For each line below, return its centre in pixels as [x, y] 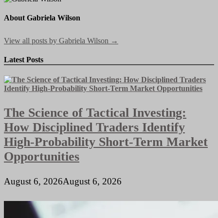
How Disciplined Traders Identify [94, 127]
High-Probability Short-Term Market [106, 142]
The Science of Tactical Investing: [95, 112]
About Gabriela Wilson [42, 18]
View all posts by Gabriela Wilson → [61, 40]
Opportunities [42, 156]
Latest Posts [24, 59]
